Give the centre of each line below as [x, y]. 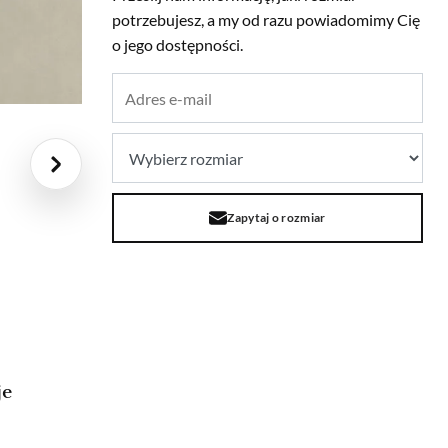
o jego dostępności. [177, 45]
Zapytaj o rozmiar [276, 218]
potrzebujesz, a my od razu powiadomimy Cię [266, 20]
